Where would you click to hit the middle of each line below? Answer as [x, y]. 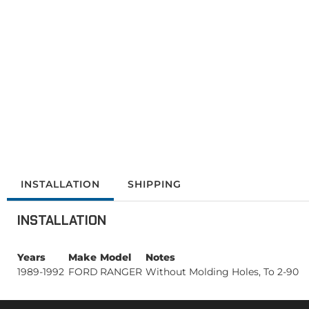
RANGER [121, 272]
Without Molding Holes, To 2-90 [222, 272]
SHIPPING [154, 184]
